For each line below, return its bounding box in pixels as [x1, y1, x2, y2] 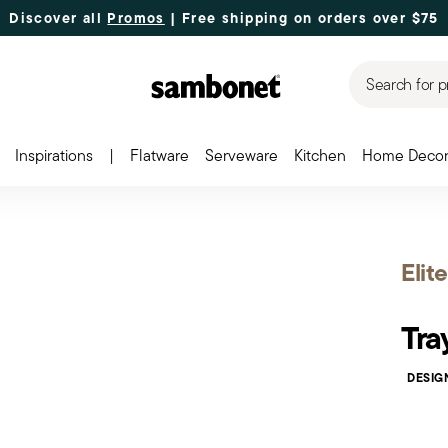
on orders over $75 [293, 6, 439, 29]
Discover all [9, 6, 108, 29]
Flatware [129, 144, 189, 167]
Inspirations [14, 144, 93, 167]
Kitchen [293, 144, 346, 167]
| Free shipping [164, 6, 289, 29]
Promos [107, 6, 165, 29]
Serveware [204, 144, 278, 167]
